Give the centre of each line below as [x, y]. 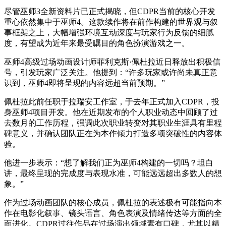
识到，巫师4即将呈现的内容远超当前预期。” [84, 83]
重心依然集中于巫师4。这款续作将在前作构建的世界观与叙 [111, 22]
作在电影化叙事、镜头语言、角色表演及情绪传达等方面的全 [113, 213]
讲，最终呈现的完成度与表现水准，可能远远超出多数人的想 [113, 174]
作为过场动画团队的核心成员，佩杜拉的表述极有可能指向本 [113, 203]
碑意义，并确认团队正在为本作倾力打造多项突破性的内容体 [113, 134]
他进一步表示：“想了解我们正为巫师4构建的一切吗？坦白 [109, 163]
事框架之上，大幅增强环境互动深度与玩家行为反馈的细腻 [109, 33]
